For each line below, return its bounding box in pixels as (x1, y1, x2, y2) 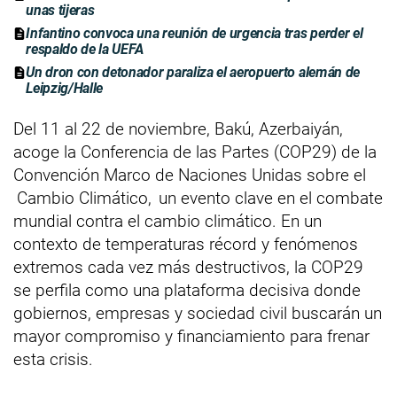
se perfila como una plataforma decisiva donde (13, 279, 361, 300)
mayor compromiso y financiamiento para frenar (13, 325, 370, 346)
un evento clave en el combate (154, 187, 384, 208)
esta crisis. (13, 348, 93, 370)
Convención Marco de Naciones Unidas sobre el (13, 164, 366, 185)
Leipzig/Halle (26, 79, 104, 97)
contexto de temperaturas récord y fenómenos (13, 233, 358, 254)
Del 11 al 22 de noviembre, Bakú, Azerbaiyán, (13, 118, 343, 139)
